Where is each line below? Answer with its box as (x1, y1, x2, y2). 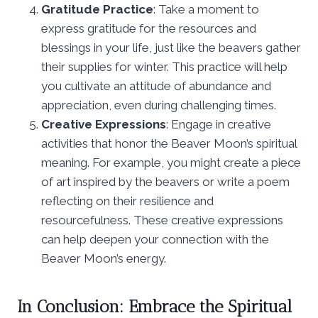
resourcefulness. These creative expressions (41, 212, 283, 227)
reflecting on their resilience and (41, 193, 214, 208)
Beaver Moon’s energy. (41, 251, 166, 265)
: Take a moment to (153, 1, 259, 16)
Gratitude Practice (41, 1, 153, 16)
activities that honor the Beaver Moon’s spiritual (41, 136, 297, 150)
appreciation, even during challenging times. (41, 97, 276, 112)
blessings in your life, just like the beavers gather (41, 40, 301, 55)
